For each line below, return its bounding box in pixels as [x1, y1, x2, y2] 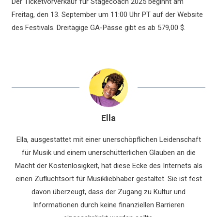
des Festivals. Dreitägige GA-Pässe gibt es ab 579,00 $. [12, 23, 186, 32]
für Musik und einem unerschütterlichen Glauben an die [21, 148, 196, 157]
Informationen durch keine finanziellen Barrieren [32, 201, 185, 209]
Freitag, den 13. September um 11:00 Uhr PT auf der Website [12, 10, 203, 19]
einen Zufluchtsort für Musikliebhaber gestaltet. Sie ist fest [15, 174, 202, 183]
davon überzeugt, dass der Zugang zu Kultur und [31, 187, 186, 196]
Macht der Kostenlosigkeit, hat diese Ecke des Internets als [15, 161, 202, 170]
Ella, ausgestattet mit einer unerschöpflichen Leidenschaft [16, 135, 201, 144]
